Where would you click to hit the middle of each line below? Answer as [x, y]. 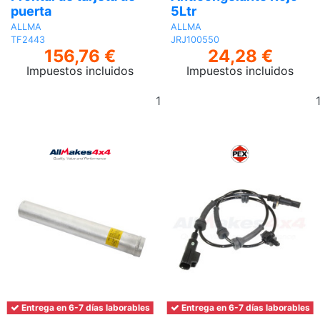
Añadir [200, 92]
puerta [31, 11]
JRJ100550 [195, 39]
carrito [200, 126]
